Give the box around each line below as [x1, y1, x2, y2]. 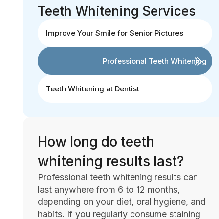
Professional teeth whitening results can [38, 172, 198, 182]
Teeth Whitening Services [38, 3, 196, 19]
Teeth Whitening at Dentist [46, 84, 139, 93]
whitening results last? [38, 153, 184, 170]
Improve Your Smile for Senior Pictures [46, 28, 183, 38]
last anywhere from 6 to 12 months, [38, 184, 180, 195]
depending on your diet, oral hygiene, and [38, 196, 206, 207]
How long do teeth [38, 133, 154, 150]
